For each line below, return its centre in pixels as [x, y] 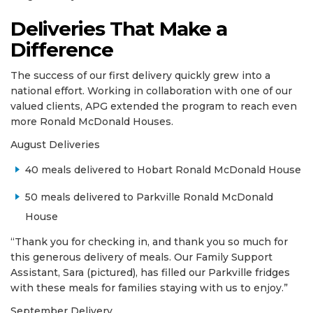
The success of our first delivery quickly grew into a [140, 75]
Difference [62, 49]
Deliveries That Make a [119, 28]
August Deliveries [55, 144]
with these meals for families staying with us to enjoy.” [149, 287]
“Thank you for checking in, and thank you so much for [149, 241]
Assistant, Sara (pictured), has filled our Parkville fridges [150, 272]
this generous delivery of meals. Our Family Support [141, 257]
